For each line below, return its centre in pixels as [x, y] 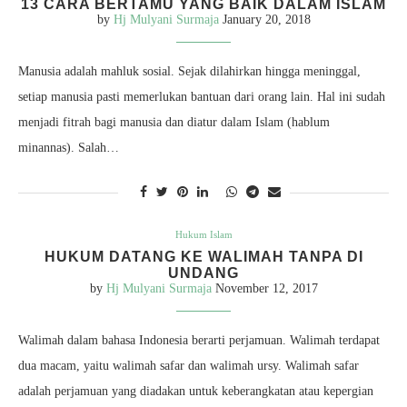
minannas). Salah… [69, 148]
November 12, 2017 [266, 289]
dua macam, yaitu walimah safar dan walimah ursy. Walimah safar [189, 366]
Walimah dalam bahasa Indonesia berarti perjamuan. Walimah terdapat [199, 341]
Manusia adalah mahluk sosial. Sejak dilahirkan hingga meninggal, [189, 72]
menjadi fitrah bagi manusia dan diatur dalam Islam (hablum [174, 123]
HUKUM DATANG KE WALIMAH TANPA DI [203, 257]
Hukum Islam [203, 235]
